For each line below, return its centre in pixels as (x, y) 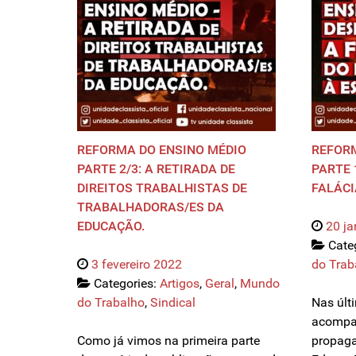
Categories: (127, 284)
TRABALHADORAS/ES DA (151, 207)
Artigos (180, 284)
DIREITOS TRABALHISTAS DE (162, 188)
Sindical (173, 303)
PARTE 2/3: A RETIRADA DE (156, 169)
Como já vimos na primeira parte (168, 341)
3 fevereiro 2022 (137, 265)
